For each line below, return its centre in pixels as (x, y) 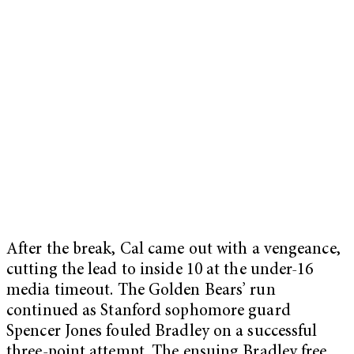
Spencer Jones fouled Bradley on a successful (162, 332)
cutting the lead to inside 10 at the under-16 (160, 270)
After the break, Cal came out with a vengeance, (173, 250)
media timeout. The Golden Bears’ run (141, 291)
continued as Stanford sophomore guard (149, 311)
